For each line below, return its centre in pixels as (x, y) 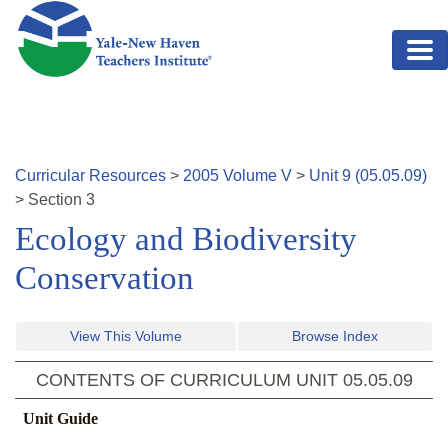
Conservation (104, 278)
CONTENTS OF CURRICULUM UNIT (189, 380)
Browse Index (335, 336)
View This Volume (126, 336)
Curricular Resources (90, 176)
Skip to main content (87, 11)
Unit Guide (60, 419)
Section (57, 200)
